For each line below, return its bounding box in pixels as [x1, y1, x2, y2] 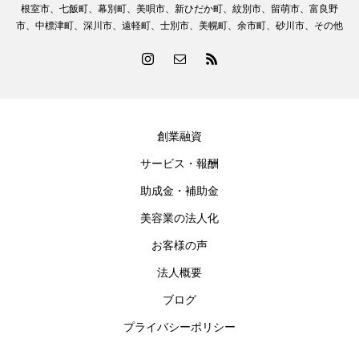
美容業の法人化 [140, 212, 219, 225]
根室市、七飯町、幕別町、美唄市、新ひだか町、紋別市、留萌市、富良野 [21, 3, 338, 15]
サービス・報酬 [140, 157, 219, 171]
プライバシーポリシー [123, 321, 236, 334]
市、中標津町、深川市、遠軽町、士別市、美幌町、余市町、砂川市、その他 [16, 20, 343, 32]
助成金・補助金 [140, 184, 219, 198]
